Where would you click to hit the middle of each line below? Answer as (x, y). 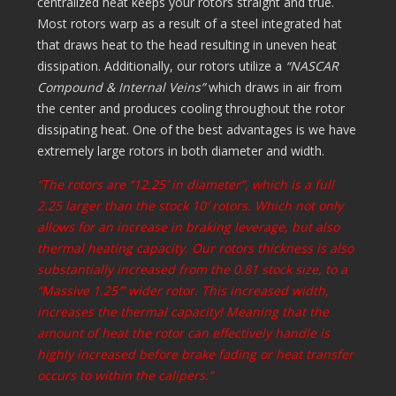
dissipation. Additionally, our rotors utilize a (160, 66)
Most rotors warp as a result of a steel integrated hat (190, 24)
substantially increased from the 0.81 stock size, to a (192, 270)
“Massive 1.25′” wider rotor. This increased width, (183, 291)
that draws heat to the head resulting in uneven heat (187, 45)
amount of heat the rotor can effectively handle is (183, 333)
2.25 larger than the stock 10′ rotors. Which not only (190, 206)
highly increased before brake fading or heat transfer (195, 354)
